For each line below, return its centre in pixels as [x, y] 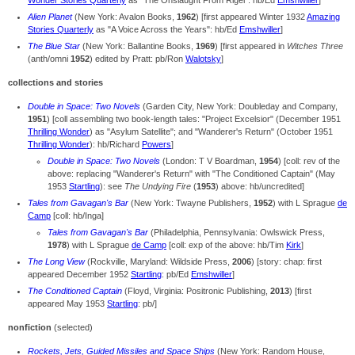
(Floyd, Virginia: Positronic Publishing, [196, 291]
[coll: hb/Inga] [77, 216]
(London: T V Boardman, [210, 161]
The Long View [56, 262]
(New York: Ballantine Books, [138, 46]
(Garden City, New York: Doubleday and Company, [239, 107]
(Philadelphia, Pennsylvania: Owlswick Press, [237, 233]
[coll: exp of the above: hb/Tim [226, 245]
